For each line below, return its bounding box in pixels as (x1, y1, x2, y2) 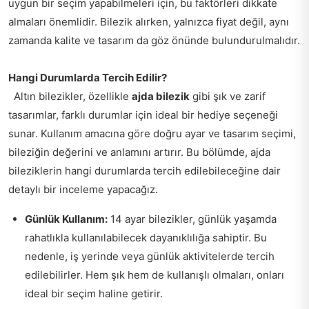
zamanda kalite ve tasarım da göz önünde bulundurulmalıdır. (8, 34, 300, 47)
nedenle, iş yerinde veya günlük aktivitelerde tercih (25, 250, 275, 263)
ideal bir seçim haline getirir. (25, 287, 163, 300)
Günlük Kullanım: (25, 212, 108, 226)
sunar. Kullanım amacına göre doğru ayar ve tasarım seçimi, (8, 127, 296, 140)
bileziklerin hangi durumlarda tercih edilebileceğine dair (8, 164, 281, 177)
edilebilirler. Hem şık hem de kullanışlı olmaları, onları (25, 268, 284, 281)
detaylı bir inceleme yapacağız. (8, 183, 158, 196)
